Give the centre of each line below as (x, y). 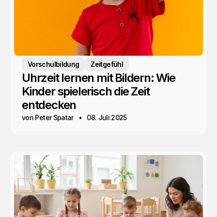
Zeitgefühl (107, 64)
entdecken (49, 105)
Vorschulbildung (54, 64)
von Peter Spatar (48, 118)
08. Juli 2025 (107, 118)
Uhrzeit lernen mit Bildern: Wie (99, 78)
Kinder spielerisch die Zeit (86, 92)
